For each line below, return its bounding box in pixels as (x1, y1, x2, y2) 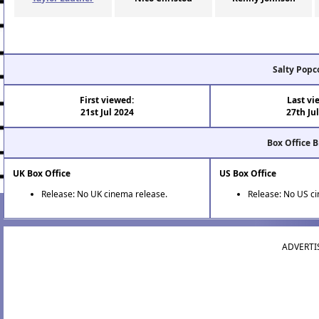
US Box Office (219, 167, 277, 180)
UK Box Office (13, 167, 70, 180)
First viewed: (80, 94, 135, 107)
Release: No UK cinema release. (41, 188, 167, 201)
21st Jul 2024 (80, 106, 134, 119)
